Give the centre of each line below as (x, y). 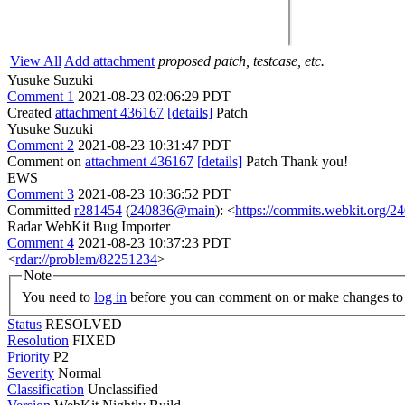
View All (36, 61)
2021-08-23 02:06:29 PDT (154, 96)
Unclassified (123, 389)
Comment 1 (41, 96)
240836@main (173, 210)
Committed (41, 210)
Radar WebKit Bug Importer (89, 226)
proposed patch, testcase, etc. (241, 61)
